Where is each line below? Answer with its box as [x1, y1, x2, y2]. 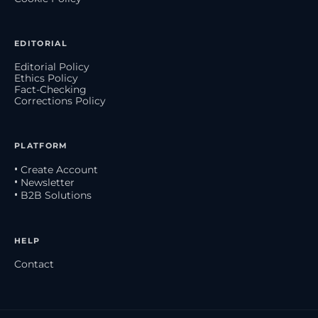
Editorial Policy [14, 61, 89, 73]
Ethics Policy [14, 72, 78, 84]
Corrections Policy [14, 95, 106, 107]
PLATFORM [14, 141, 68, 151]
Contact [14, 258, 54, 270]
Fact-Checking [14, 84, 87, 96]
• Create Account [14, 164, 98, 176]
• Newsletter [14, 177, 75, 189]
